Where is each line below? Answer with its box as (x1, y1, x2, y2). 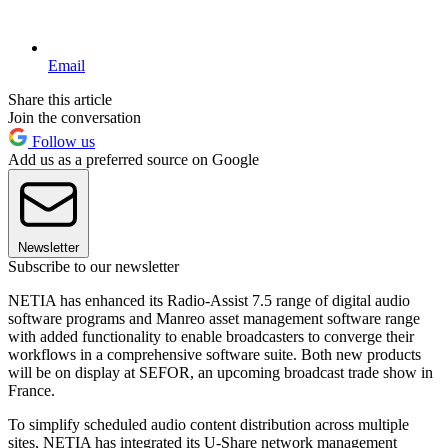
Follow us (28, 132, 95, 150)
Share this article (8, 90, 112, 108)
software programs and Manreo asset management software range (8, 309, 420, 327)
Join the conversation (8, 108, 141, 126)
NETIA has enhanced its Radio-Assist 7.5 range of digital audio (8, 291, 410, 309)
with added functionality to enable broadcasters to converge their (8, 327, 414, 345)
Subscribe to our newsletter (8, 257, 179, 275)
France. (8, 381, 55, 399)
